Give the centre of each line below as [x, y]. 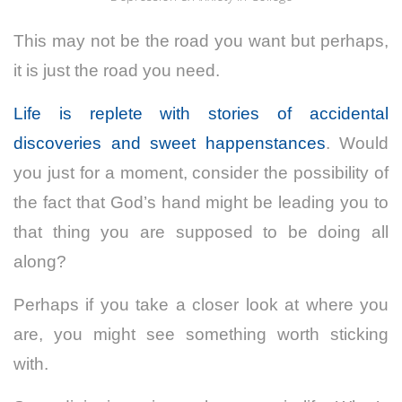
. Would [357, 144]
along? [40, 262]
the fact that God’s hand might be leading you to [201, 203]
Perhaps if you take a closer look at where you [201, 305]
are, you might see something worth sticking [201, 335]
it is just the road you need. [117, 71]
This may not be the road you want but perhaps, [201, 41]
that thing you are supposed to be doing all [201, 232]
